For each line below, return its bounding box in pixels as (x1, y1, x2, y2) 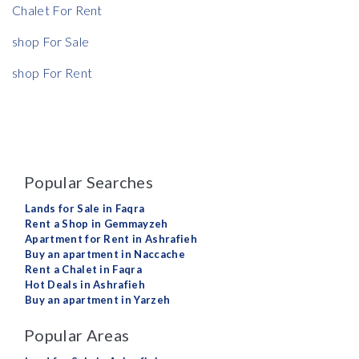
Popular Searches (24, 172, 154, 192)
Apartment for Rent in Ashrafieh (25, 232, 197, 246)
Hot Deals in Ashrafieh (25, 278, 146, 292)
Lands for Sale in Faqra (25, 202, 145, 216)
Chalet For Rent (12, 2, 103, 18)
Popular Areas (24, 325, 130, 345)
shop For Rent (12, 65, 93, 81)
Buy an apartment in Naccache (25, 248, 185, 261)
